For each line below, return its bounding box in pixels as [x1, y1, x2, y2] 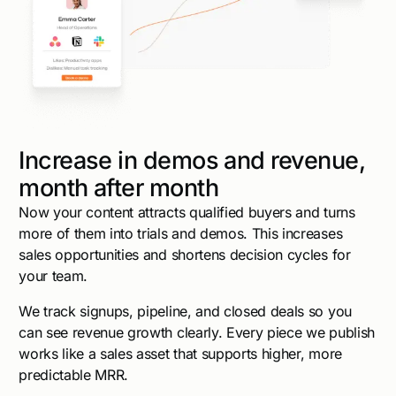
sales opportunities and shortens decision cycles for [19, 246, 351, 264]
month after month [19, 173, 219, 203]
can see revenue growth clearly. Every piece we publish [19, 324, 375, 342]
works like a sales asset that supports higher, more [19, 345, 342, 363]
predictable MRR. [19, 366, 129, 385]
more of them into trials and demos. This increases [19, 225, 343, 243]
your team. [19, 267, 88, 286]
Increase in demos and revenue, [19, 146, 366, 176]
